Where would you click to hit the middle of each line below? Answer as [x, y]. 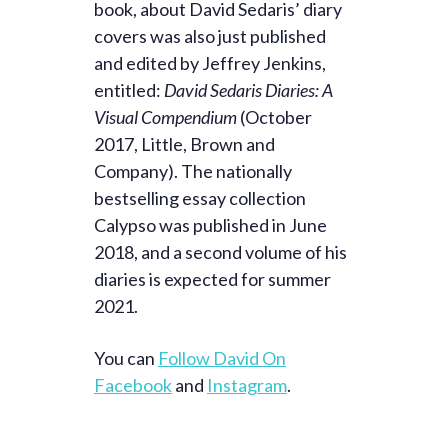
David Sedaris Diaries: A [248, 90]
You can [126, 358]
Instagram [247, 385]
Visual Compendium [165, 117]
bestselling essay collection [200, 198]
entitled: [129, 90]
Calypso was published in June [210, 225]
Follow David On [222, 358]
